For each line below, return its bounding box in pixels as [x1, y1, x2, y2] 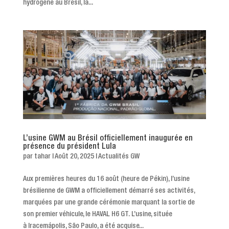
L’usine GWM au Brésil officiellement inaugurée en [22, 135, 193, 143]
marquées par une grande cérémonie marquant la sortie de [22, 199, 195, 206]
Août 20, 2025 [54, 153, 94, 160]
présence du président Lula [22, 143, 116, 151]
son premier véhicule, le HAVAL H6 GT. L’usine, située [22, 211, 172, 218]
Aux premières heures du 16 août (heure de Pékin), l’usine [22, 176, 190, 182]
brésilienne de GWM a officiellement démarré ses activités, [22, 188, 195, 194]
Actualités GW [98, 153, 140, 160]
